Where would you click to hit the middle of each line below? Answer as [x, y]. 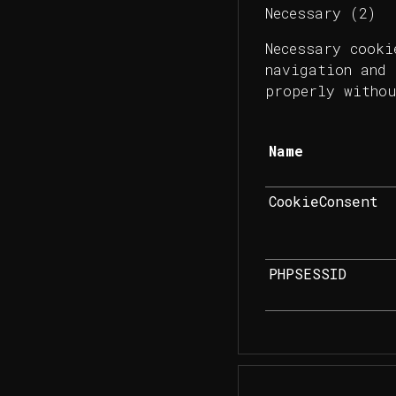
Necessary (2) [320, 13]
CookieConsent [323, 202]
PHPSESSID [307, 274]
